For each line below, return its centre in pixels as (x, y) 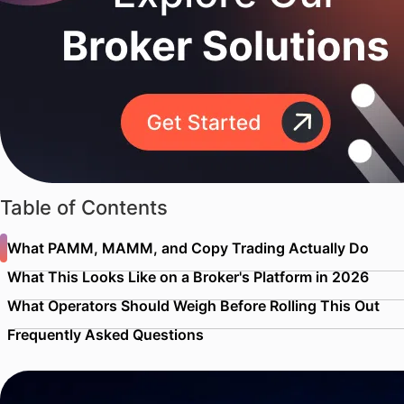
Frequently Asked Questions (105, 335)
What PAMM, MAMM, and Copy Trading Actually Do (188, 248)
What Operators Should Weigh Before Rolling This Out (193, 306)
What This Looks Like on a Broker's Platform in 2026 (188, 277)
